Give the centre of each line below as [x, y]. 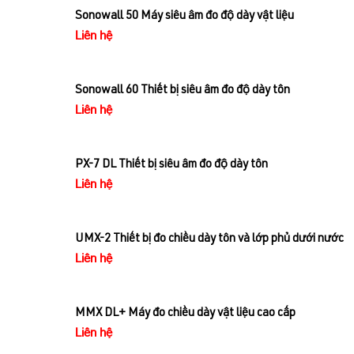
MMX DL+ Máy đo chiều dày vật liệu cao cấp [185, 314]
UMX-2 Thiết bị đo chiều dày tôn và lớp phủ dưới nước [209, 239]
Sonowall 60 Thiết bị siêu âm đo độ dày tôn [183, 91]
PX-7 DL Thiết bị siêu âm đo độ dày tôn [171, 165]
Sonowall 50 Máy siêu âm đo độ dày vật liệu [185, 17]
